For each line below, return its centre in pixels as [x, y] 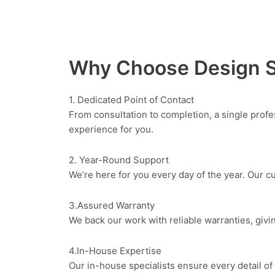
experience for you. [111, 129]
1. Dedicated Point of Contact [131, 99]
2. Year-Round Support [119, 160]
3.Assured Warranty [112, 205]
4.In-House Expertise [115, 251]
